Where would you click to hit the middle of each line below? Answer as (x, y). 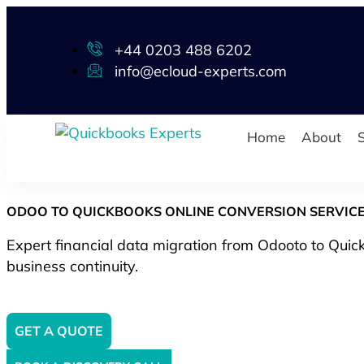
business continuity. (72, 266)
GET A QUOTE (59, 331)
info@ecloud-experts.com (201, 71)
